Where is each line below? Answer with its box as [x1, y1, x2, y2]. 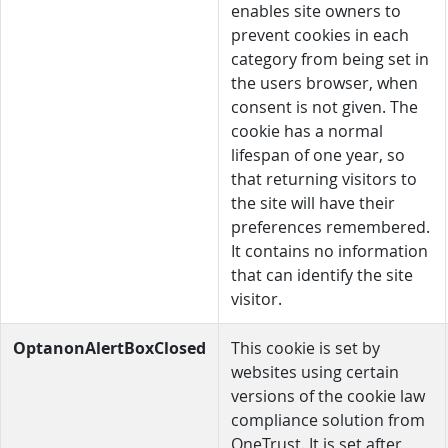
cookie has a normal [231, 120, 383, 142]
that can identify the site [231, 264, 413, 286]
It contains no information [231, 240, 428, 262]
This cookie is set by [231, 337, 380, 359]
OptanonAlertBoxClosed [13, 337, 206, 359]
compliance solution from [231, 409, 425, 431]
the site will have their [231, 192, 395, 214]
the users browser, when [231, 72, 418, 94]
